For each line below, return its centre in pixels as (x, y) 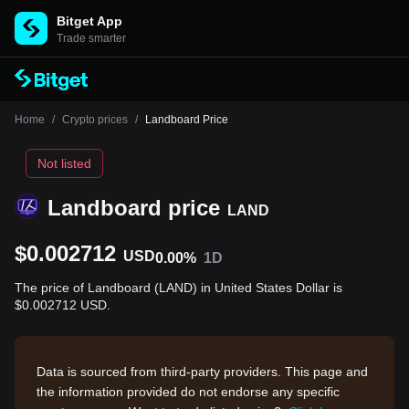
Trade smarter (91, 38)
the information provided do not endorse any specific (188, 392)
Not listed (64, 163)
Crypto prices (95, 120)
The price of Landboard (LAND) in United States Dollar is (178, 288)
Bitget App (89, 21)
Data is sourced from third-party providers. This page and (202, 372)
